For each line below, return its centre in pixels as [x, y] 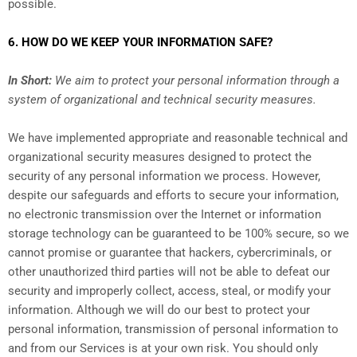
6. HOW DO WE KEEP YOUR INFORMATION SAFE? [140, 43]
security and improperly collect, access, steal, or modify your [169, 291]
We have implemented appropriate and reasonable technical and [178, 138]
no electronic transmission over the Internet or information [165, 215]
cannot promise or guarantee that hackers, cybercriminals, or [170, 253]
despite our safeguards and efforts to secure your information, [173, 196]
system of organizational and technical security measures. [162, 100]
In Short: [31, 81]
